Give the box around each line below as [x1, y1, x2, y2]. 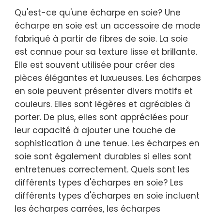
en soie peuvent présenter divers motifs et [15, 85, 193, 97]
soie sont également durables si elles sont [15, 150, 192, 162]
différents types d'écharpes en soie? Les [15, 176, 183, 188]
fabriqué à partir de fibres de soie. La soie [15, 32, 188, 45]
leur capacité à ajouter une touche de [15, 124, 176, 136]
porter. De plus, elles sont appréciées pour [15, 111, 188, 123]
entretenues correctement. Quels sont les [15, 163, 189, 175]
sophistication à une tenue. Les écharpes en [15, 137, 200, 149]
